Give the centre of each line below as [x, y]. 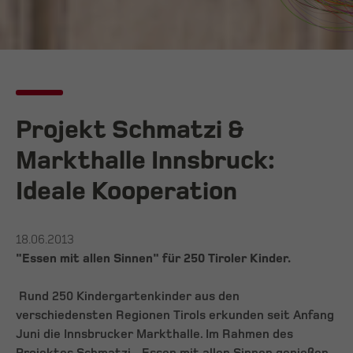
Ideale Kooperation [126, 192]
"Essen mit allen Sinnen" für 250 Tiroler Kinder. [153, 259]
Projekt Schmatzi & [130, 131]
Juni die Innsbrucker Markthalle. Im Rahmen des [154, 335]
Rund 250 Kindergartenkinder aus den [129, 297]
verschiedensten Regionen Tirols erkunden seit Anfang [175, 316]
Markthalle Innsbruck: [145, 162]
